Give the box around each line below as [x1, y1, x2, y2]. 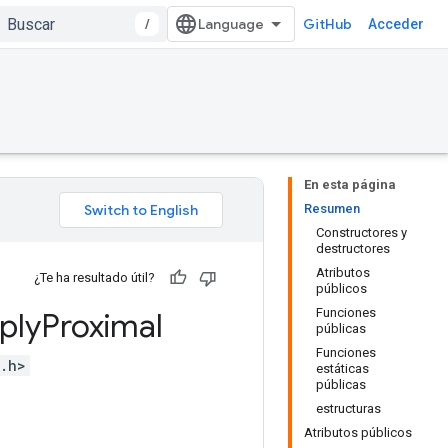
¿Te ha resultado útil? [34, 270, 155, 285]
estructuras [316, 401, 381, 416]
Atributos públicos [304, 425, 412, 440]
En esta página [304, 177, 396, 192]
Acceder [368, 16, 424, 32]
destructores [316, 241, 390, 256]
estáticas [316, 361, 369, 376]
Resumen [304, 201, 360, 216]
